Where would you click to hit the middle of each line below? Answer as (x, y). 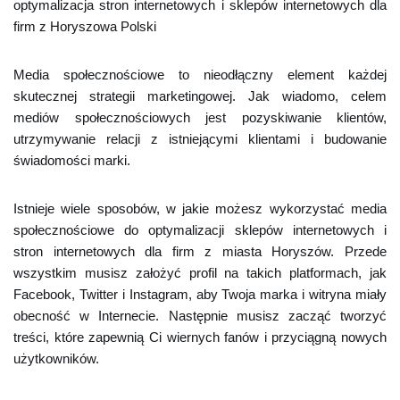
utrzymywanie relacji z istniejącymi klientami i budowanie (200, 139)
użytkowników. (56, 358)
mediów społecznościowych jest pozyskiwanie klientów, (200, 117)
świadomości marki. (72, 160)
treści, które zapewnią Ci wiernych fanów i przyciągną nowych (200, 337)
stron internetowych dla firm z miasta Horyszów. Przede (200, 251)
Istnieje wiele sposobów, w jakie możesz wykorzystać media (200, 208)
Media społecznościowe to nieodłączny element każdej (200, 75)
